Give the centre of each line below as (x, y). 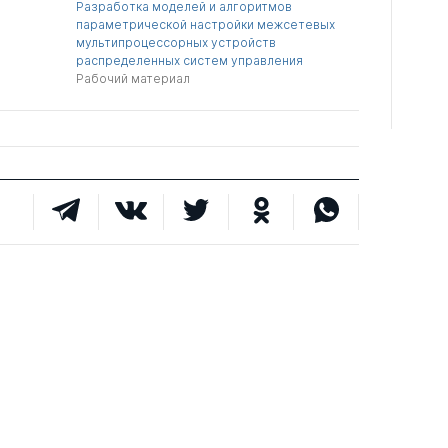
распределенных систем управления (190, 60)
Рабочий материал (133, 78)
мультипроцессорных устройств (176, 42)
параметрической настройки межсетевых (206, 24)
